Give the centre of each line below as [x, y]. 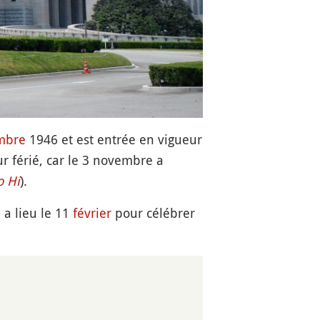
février [92, 212]
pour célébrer [153, 212]
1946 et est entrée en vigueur [114, 139]
